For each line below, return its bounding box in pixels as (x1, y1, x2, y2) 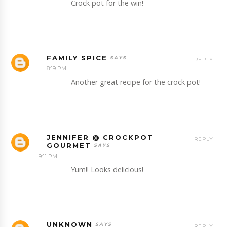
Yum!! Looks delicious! (71, 164, 144, 174)
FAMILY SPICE (47, 54, 108, 62)
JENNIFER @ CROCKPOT (47, 133, 154, 141)
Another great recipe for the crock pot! (71, 77, 201, 87)
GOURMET (47, 141, 92, 149)
